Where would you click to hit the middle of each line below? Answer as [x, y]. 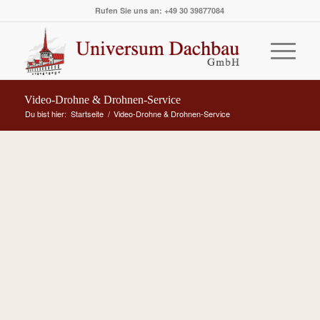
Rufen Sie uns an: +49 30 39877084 [160, 10]
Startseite [87, 114]
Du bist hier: [45, 114]
